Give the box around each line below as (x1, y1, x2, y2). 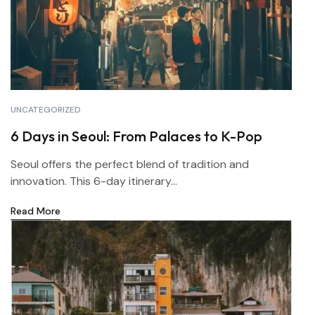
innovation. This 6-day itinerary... (11, 174, 177, 188)
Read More (11, 205, 60, 217)
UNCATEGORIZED (11, 104, 82, 115)
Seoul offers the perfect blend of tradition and (11, 157, 249, 172)
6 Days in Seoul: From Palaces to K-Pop (11, 127, 262, 145)
